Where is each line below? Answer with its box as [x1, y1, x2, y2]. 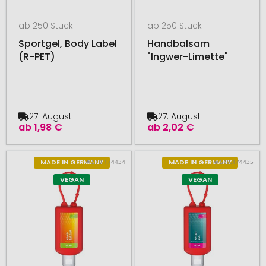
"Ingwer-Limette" [147, 49, 228, 64]
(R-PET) [18, 49, 55, 64]
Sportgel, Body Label [18, 36, 117, 50]
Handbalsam [147, 36, 210, 50]
